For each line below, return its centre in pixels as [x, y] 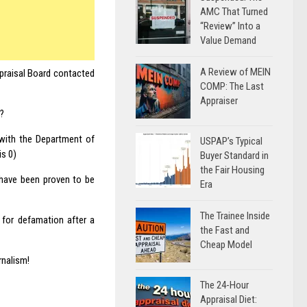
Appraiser [219, 101]
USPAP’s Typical [231, 141]
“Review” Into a [230, 26]
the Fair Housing [232, 170]
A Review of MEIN [235, 72]
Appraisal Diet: [229, 299]
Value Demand [228, 40]
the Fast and [225, 230]
